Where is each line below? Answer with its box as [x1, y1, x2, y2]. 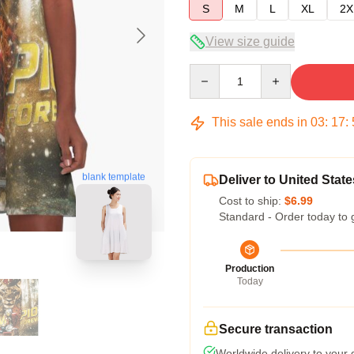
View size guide [205, 35, 295, 48]
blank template [82, 171, 145, 183]
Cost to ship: [219, 194, 284, 207]
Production [225, 263, 274, 274]
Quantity [189, 65, 231, 77]
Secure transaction [219, 322, 333, 336]
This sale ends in [209, 115, 311, 129]
